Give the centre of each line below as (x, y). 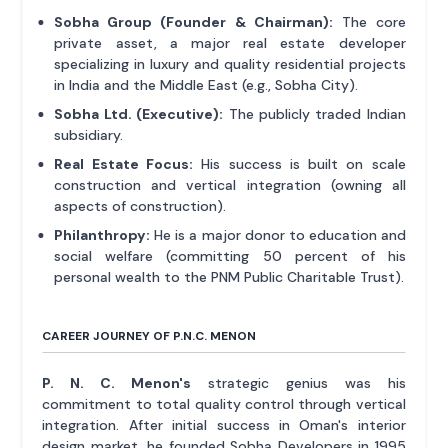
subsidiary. (89, 135)
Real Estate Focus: (123, 164)
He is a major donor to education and (278, 235)
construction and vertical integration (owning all (230, 185)
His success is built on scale (299, 164)
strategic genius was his (298, 383)
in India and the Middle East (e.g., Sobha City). (206, 85)
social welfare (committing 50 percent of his (230, 256)
